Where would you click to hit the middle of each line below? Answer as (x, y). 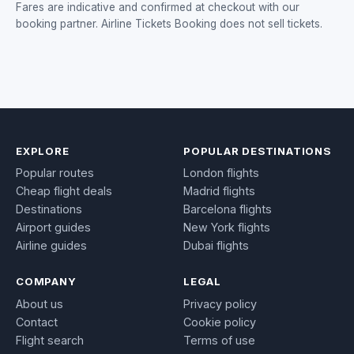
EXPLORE (43, 151)
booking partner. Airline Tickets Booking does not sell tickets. (169, 23)
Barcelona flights (228, 209)
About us (40, 303)
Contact (37, 322)
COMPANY (46, 282)
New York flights (227, 228)
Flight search (50, 340)
